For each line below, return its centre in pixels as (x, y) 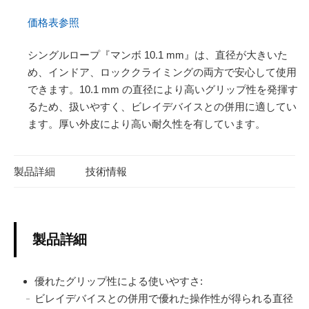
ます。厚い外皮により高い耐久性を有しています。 (147, 124)
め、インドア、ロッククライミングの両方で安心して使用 (162, 72)
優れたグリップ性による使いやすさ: (119, 281)
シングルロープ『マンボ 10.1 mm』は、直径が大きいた (158, 55)
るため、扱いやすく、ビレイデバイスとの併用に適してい (162, 107)
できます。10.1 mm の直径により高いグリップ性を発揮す (163, 89)
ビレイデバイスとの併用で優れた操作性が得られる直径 (164, 299)
